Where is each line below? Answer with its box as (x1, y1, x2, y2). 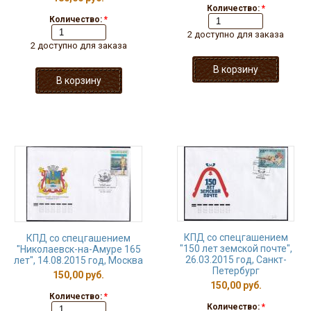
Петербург (212, 265, 260, 276)
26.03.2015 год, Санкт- (185, 254, 287, 265)
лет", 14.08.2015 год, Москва (14, 255, 143, 266)
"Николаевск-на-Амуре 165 (16, 244, 141, 255)
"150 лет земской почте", (179, 243, 292, 254)
